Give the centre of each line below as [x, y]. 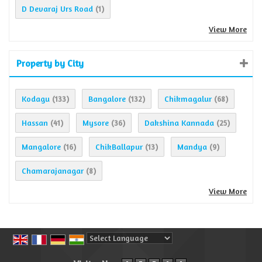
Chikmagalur [188, 99]
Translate [175, 251]
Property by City [50, 63]
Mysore [96, 123]
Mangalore [41, 147]
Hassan [35, 123]
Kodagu [36, 99]
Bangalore [107, 99]
